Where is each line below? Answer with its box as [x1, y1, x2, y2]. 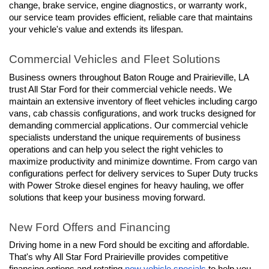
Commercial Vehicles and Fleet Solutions [9, 53, 220, 66]
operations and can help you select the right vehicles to [9, 144, 223, 154]
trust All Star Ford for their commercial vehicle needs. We [9, 84, 232, 94]
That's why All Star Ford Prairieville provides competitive [9, 252, 228, 262]
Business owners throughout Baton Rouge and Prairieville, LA [9, 72, 249, 82]
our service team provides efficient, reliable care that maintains [9, 13, 253, 23]
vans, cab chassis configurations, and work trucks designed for [9, 108, 256, 118]
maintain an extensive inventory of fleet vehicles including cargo [9, 96, 257, 106]
